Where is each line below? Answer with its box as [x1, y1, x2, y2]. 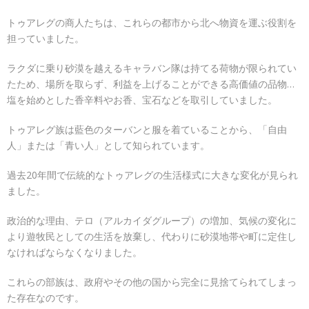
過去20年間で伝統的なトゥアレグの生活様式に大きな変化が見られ [7, 168, 298, 181]
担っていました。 [7, 32, 84, 45]
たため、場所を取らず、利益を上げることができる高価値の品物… [7, 77, 295, 90]
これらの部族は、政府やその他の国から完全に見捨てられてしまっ [7, 275, 297, 288]
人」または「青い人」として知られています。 [7, 139, 210, 152]
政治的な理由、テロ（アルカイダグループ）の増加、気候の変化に [7, 214, 297, 227]
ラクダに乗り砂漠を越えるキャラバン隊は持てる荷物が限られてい [7, 61, 297, 74]
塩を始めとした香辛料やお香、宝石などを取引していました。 [7, 93, 277, 106]
